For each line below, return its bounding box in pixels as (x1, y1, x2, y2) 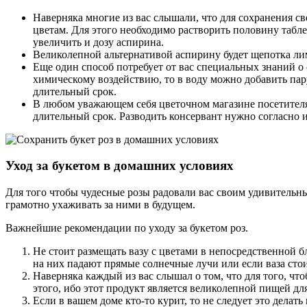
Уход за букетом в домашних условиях (5, 158, 234, 173)
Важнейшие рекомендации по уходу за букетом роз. (5, 221, 248, 234)
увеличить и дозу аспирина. (33, 36, 164, 48)
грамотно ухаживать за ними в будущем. (5, 198, 195, 210)
